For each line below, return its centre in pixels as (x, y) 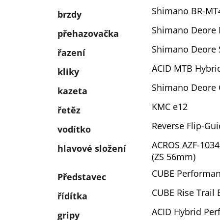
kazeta (72, 91)
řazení (71, 53)
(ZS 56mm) (173, 157)
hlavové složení (92, 148)
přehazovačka (88, 33)
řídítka (72, 196)
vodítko (74, 129)
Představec (82, 177)
